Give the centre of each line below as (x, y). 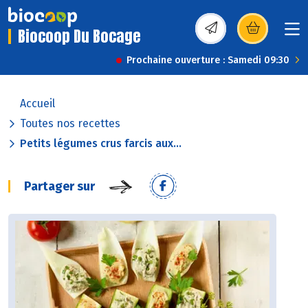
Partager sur (59, 187)
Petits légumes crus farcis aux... (101, 144)
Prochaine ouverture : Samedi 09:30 (208, 60)
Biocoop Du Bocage (79, 36)
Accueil (37, 104)
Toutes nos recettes (70, 124)
